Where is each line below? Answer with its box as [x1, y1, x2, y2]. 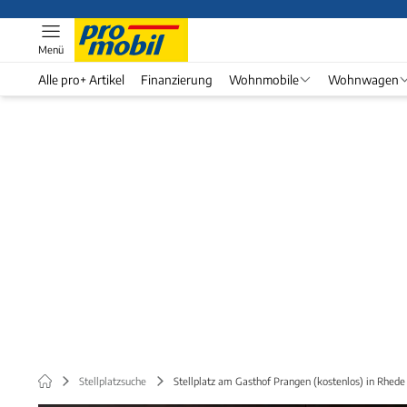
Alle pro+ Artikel [38, 71, 124, 87]
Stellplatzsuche [79, 374, 146, 387]
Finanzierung [141, 71, 213, 87]
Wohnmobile [229, 71, 299, 87]
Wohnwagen [327, 71, 399, 87]
